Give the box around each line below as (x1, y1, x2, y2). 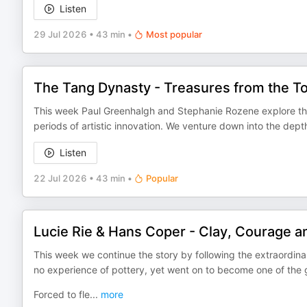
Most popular (146, 29, 202, 40)
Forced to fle (34, 288, 90, 300)
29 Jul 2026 (34, 29, 87, 40)
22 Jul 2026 (34, 173, 87, 184)
